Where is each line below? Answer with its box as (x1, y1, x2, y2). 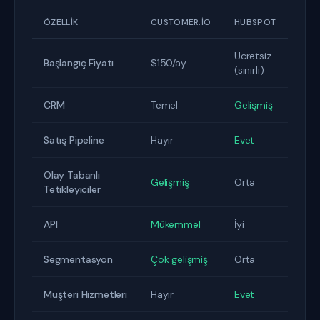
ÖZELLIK (44, 16, 79, 28)
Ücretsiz (234, 49, 271, 62)
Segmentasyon (44, 253, 113, 266)
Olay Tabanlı (44, 169, 100, 181)
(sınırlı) (234, 64, 264, 76)
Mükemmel (151, 218, 201, 231)
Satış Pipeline (44, 134, 104, 146)
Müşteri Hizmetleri (44, 288, 127, 301)
